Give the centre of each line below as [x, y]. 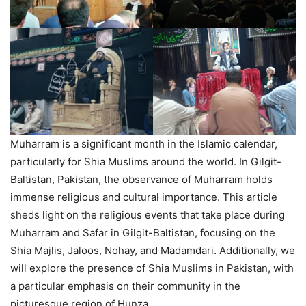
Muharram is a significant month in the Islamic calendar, [144, 143]
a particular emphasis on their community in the [125, 286]
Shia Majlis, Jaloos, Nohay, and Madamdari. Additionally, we [153, 250]
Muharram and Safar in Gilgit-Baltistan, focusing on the [143, 232]
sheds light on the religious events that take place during [148, 214]
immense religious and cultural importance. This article [144, 197]
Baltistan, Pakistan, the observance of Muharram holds [141, 179]
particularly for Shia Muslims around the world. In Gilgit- [146, 161]
